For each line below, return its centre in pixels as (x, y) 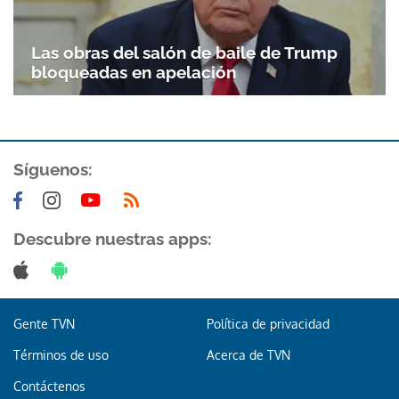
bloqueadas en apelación (134, 73)
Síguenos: (53, 170)
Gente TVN (44, 324)
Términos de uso (61, 355)
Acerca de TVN (248, 355)
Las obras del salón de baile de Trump (184, 53)
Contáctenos (49, 387)
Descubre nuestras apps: (113, 239)
